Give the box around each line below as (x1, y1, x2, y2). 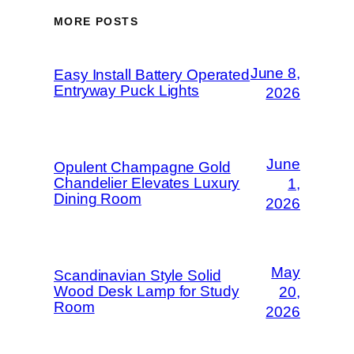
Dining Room (54, 190, 141, 208)
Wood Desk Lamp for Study (54, 283, 239, 300)
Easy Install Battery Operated (54, 66, 250, 84)
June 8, (250, 65, 300, 82)
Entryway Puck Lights (54, 82, 199, 100)
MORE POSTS (54, 15, 138, 28)
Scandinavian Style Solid (54, 267, 221, 284)
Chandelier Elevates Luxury (54, 175, 240, 192)
